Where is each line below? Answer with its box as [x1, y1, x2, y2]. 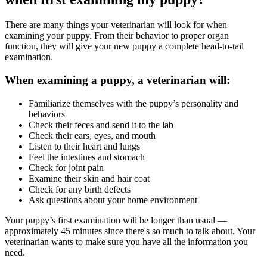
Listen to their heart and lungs [29, 141, 140, 151]
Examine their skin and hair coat [29, 173, 150, 184]
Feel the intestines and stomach [29, 151, 145, 162]
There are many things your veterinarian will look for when [5, 20, 227, 30]
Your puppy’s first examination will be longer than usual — [5, 215, 227, 225]
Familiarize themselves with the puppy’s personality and [29, 98, 238, 108]
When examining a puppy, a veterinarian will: [5, 73, 230, 86]
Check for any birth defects [29, 184, 131, 194]
